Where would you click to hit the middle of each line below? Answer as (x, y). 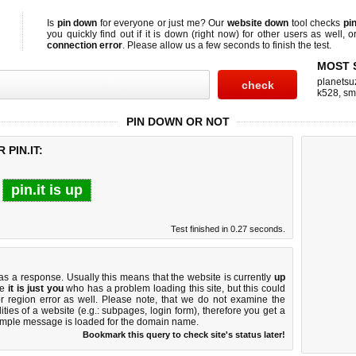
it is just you (35, 288)
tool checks (316, 23)
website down (257, 23)
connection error (85, 45)
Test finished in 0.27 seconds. (228, 229)
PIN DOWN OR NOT (178, 122)
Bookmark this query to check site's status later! (184, 335)
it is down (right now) (192, 34)
